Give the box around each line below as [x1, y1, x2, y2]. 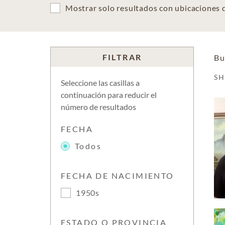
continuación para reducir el [61, 90, 157, 99]
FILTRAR [102, 52, 142, 62]
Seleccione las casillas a [61, 78, 140, 87]
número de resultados [61, 102, 136, 111]
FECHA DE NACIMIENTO [61, 171, 174, 180]
